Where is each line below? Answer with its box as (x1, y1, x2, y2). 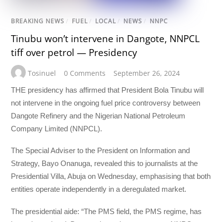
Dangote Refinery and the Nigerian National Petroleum (11, 111, 186, 120)
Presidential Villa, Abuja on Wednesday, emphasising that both (11, 172, 211, 181)
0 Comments (64, 68, 106, 78)
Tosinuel (28, 68, 56, 78)
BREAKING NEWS (11, 17, 65, 26)
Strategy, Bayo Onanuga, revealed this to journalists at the (11, 159, 198, 168)
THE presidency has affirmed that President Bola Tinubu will (11, 86, 204, 95)
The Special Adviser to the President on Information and (11, 146, 190, 155)
